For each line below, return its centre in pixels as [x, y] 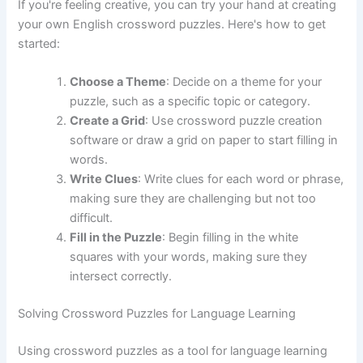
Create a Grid [108, 120]
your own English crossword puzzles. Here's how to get [172, 24]
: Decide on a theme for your [244, 81]
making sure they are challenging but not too [193, 198]
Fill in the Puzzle [116, 237]
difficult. [92, 218]
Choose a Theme [118, 81]
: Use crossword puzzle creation [234, 120]
